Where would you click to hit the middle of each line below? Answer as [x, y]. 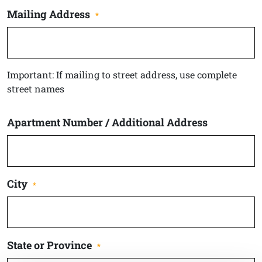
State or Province [49, 245]
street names [36, 88]
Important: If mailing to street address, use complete [122, 74]
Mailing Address [49, 14]
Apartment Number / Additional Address [107, 122]
